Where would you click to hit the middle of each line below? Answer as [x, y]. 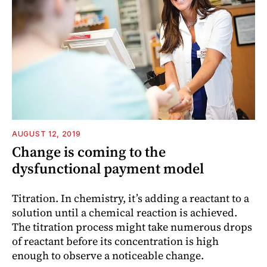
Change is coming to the [89, 151]
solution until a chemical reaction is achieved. [125, 212]
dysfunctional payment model [108, 168]
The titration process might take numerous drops [132, 226]
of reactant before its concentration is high [115, 241]
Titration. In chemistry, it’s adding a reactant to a [131, 198]
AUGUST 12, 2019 [46, 133]
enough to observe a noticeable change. [108, 255]
